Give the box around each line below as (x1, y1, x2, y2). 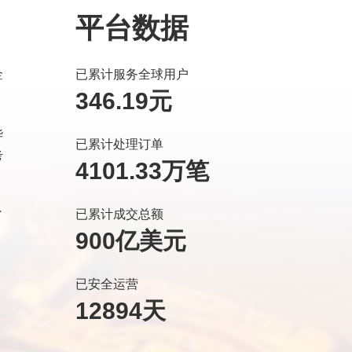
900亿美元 (75, 228, 186, 254)
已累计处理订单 (75, 137, 163, 151)
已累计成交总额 (75, 207, 163, 221)
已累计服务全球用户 (75, 68, 189, 81)
